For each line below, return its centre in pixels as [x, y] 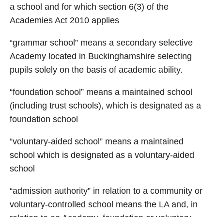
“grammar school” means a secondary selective [101, 43]
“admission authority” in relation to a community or [106, 191]
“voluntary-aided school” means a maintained [97, 141]
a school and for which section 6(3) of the [89, 7]
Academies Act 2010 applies [64, 20]
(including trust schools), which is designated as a [105, 106]
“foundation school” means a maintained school [101, 92]
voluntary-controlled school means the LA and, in [104, 204]
